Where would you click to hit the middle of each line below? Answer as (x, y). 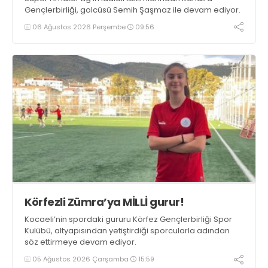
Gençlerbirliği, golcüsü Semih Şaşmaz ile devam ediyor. (133, 10)
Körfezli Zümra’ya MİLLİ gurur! (104, 202)
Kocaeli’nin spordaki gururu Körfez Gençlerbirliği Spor (128, 220)
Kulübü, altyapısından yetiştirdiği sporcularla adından (127, 231)
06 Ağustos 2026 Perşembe (79, 27)
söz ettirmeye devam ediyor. (80, 242)
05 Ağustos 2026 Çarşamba (80, 259)
